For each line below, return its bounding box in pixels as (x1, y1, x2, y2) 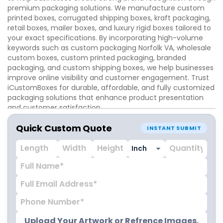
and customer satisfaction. (7, 102, 102, 112)
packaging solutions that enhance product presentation (7, 92, 204, 103)
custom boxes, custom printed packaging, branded (7, 52, 186, 63)
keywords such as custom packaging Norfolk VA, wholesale (7, 42, 211, 53)
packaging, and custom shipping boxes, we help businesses (7, 62, 214, 73)
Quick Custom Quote (16, 121, 112, 134)
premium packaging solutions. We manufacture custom (7, 2, 205, 13)
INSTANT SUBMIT (147, 124, 201, 132)
